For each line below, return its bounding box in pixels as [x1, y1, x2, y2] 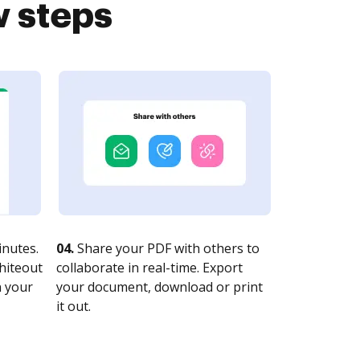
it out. [56, 297, 91, 315]
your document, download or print [56, 278, 263, 296]
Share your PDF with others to [74, 239, 260, 257]
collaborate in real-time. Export [56, 259, 243, 276]
